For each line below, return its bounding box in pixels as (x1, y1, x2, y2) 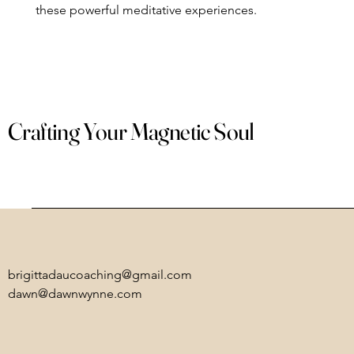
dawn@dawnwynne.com (8, 286, 142, 301)
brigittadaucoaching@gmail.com (8, 267, 192, 282)
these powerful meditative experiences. (36, 2, 257, 17)
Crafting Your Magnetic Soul (8, 117, 254, 146)
